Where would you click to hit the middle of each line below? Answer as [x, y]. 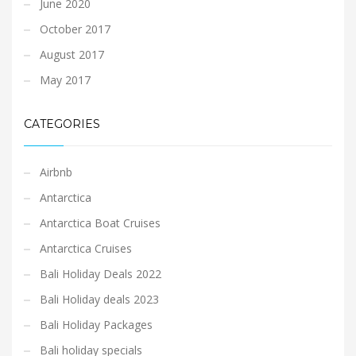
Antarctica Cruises [86, 248]
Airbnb [56, 172]
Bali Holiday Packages [96, 325]
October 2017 [75, 29]
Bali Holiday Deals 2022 [101, 274]
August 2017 [72, 54]
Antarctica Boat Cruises [100, 223]
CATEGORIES [62, 124]
